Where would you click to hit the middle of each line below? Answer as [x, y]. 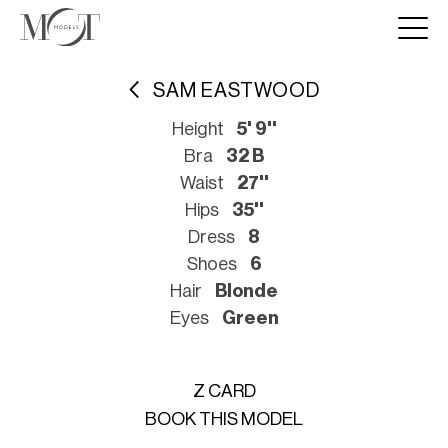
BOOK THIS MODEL [224, 419]
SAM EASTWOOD [236, 90]
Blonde [246, 291]
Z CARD [224, 391]
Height [197, 129]
